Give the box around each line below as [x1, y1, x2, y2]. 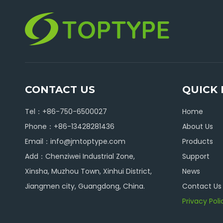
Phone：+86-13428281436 [25, 121, 114, 131]
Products [182, 136, 213, 146]
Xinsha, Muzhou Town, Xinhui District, [25, 166, 152, 176]
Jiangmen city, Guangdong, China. [25, 181, 145, 191]
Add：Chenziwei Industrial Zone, [25, 151, 135, 161]
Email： [25, 136, 50, 146]
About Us [182, 121, 213, 131]
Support [182, 151, 210, 161]
